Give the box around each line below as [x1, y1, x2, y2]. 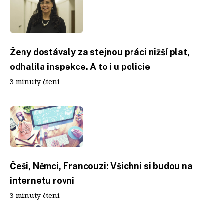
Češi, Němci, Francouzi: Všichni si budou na [10, 161, 193, 171]
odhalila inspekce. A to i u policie [10, 61, 150, 72]
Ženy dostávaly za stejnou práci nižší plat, [10, 46, 190, 57]
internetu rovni [10, 175, 74, 186]
